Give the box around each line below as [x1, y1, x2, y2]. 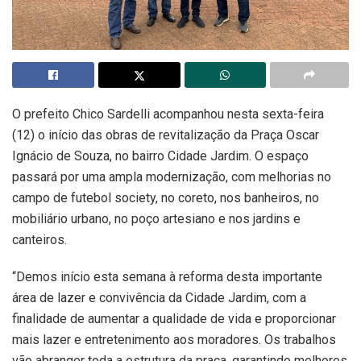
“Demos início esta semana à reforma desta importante [12, 268, 322, 284]
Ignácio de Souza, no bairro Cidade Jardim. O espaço [12, 147, 309, 164]
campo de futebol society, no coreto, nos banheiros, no [12, 189, 319, 205]
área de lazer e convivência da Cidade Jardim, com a [12, 289, 306, 305]
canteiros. [12, 231, 67, 247]
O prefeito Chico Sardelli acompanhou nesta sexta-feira [12, 106, 324, 122]
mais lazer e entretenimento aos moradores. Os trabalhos [12, 331, 336, 347]
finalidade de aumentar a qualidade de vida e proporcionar [12, 310, 336, 326]
